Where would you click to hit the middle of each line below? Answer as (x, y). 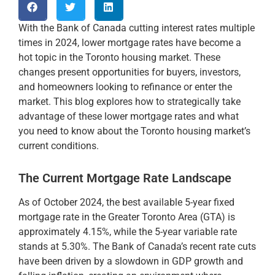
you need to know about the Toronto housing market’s (134, 131)
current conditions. (59, 145)
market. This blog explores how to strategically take (130, 101)
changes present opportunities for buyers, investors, (130, 72)
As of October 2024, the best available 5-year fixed (126, 202)
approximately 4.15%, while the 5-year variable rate (128, 231)
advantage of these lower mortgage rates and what (129, 116)
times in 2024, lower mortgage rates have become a (130, 42)
